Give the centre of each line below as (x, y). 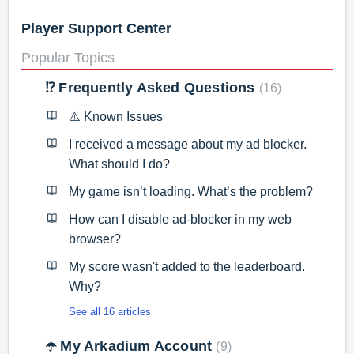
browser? (95, 239)
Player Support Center (96, 28)
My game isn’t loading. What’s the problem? (191, 191)
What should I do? (119, 164)
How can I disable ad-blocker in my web (180, 219)
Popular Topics (68, 57)
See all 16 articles (110, 311)
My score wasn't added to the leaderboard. (187, 266)
